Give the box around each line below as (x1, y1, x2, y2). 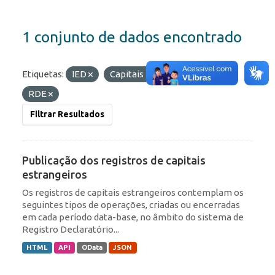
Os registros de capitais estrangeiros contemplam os (22, 187, 244, 198)
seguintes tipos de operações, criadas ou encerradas (22, 199, 240, 211)
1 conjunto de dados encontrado (22, 28, 242, 46)
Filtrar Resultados (30, 109, 104, 120)
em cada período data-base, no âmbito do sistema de (22, 212, 244, 223)
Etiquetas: (22, 69, 64, 80)
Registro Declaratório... (22, 224, 119, 235)
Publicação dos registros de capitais (22, 154, 206, 167)
